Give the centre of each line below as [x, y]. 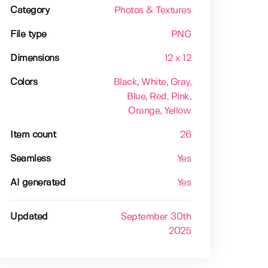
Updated [29, 217]
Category [30, 11]
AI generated [38, 183]
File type [28, 35]
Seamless [31, 159]
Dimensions [35, 59]
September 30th [156, 217]
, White [152, 83]
